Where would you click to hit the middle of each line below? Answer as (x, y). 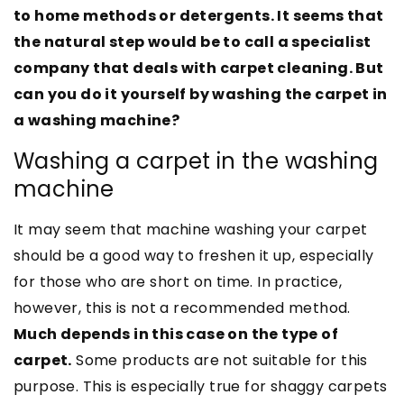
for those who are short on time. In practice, (178, 281)
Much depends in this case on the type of (176, 334)
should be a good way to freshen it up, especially (194, 255)
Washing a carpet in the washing (196, 161)
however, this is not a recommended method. (182, 308)
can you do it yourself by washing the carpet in (201, 94)
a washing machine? (97, 120)
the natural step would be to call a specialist (193, 41)
